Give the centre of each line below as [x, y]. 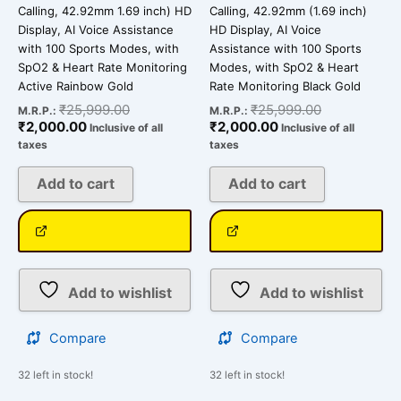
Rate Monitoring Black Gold [285, 85]
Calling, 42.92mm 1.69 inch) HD [105, 10]
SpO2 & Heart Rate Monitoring [102, 67]
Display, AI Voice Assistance [96, 29]
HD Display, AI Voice [265, 29]
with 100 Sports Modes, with [98, 48]
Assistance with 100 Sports [286, 48]
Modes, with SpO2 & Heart [284, 67]
